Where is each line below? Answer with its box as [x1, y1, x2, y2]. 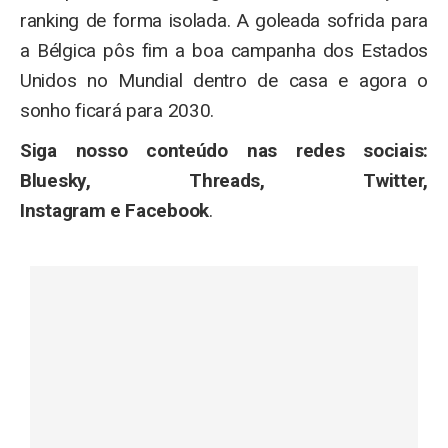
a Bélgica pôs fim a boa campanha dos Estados [20, 39, 428, 63]
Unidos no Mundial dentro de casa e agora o [20, 69, 428, 93]
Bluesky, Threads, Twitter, [20, 169, 428, 193]
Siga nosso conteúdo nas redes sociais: [20, 139, 428, 163]
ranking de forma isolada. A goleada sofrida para [20, 9, 428, 33]
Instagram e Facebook [20, 199, 209, 223]
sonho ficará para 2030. [20, 99, 215, 123]
